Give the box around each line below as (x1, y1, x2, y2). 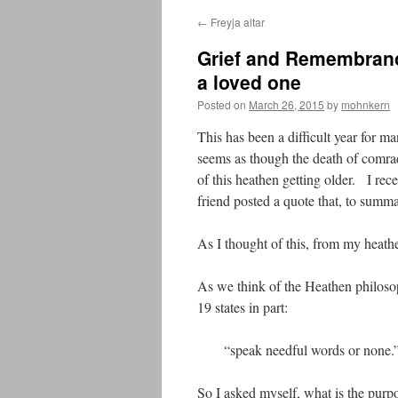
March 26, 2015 (249, 97, 324, 112)
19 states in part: (197, 298, 288, 316)
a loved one (197, 68, 301, 95)
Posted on (197, 97, 246, 112)
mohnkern (341, 97, 390, 112)
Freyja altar (208, 14, 265, 29)
